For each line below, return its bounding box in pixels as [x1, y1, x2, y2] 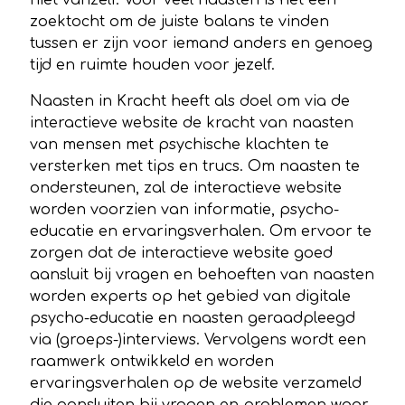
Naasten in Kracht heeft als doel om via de [30, 92, 350, 109]
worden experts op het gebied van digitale [30, 287, 351, 305]
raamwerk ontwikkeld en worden [30, 353, 274, 370]
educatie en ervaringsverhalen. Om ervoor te [30, 222, 372, 240]
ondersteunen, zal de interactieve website [30, 179, 342, 196]
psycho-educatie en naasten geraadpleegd [30, 309, 355, 326]
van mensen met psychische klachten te [30, 136, 329, 153]
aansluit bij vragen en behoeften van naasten [30, 266, 374, 283]
